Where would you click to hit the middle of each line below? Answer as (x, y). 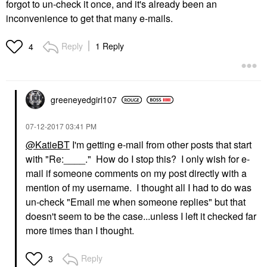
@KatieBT (48, 145)
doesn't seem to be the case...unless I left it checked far (141, 216)
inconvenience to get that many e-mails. (89, 18)
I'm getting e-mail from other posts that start (161, 145)
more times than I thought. (80, 230)
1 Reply (110, 46)
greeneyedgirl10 (81, 100)
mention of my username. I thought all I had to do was (139, 187)
